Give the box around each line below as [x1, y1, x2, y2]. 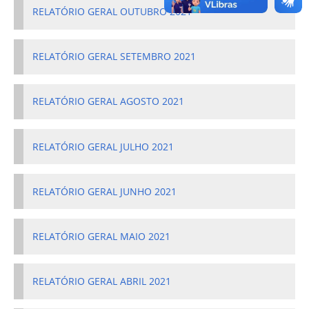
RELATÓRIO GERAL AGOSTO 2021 [32, 95, 185, 108]
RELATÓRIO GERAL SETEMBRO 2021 [32, 50, 197, 63]
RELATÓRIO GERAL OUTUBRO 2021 [32, 6, 192, 19]
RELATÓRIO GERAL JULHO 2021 [32, 140, 175, 153]
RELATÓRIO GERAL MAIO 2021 [32, 230, 171, 243]
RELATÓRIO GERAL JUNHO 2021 [32, 185, 177, 198]
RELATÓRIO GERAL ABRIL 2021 [32, 275, 172, 288]
